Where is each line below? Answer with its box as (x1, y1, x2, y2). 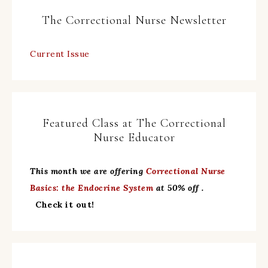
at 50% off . (153, 182, 206, 193)
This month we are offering (30, 166, 146, 176)
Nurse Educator (93, 130, 175, 145)
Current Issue (30, 48, 90, 59)
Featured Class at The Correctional (42, 116, 226, 130)
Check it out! (35, 199, 95, 210)
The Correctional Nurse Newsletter (41, 13, 227, 28)
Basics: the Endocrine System (30, 182, 153, 193)
